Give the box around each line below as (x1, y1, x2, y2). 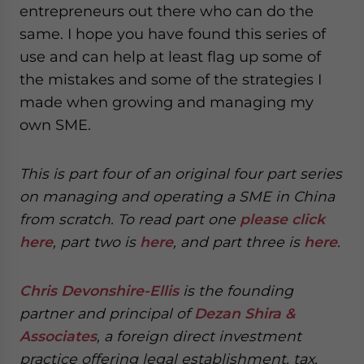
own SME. (19, 116, 91, 133)
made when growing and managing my (19, 93, 314, 110)
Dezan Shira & (194, 305, 295, 322)
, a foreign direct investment (97, 327, 301, 344)
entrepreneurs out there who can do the (19, 2, 314, 19)
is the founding (179, 282, 293, 299)
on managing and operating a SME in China (19, 188, 335, 205)
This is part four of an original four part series (19, 165, 342, 182)
